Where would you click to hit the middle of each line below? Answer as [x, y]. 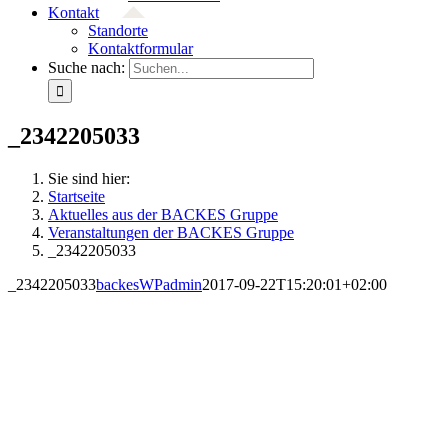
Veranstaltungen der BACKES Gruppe [171, 232]
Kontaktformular [140, 48]
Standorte [118, 30]
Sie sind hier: [89, 178]
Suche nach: [86, 67]
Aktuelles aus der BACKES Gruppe [163, 214]
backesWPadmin [149, 284]
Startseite [76, 196]
